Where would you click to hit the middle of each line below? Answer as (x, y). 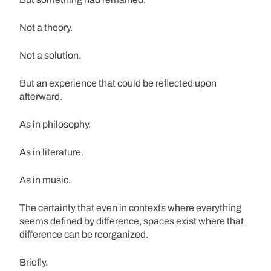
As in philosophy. (55, 124)
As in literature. (51, 152)
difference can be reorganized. (84, 234)
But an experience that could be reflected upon (118, 83)
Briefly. (34, 262)
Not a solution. (50, 55)
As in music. (45, 180)
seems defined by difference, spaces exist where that (132, 221)
